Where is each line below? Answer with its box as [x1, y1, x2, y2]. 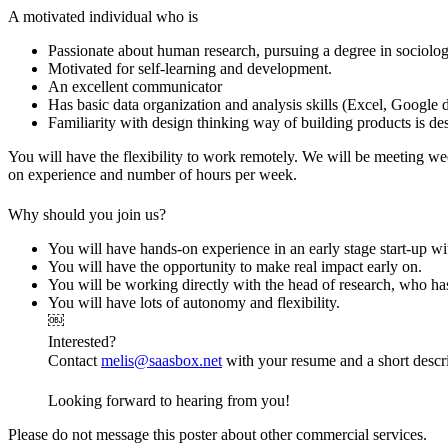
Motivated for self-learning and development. [48, 59, 332, 77]
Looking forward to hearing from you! [48, 391, 290, 409]
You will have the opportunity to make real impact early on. [48, 257, 426, 275]
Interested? [48, 332, 130, 350]
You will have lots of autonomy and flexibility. [48, 293, 344, 311]
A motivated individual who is [8, 7, 202, 25]
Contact [48, 351, 101, 369]
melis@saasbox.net [101, 351, 222, 369]
